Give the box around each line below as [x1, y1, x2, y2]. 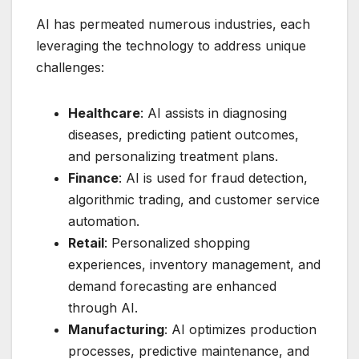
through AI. [68, 299, 138, 316]
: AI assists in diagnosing [140, 104, 287, 121]
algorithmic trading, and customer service [68, 191, 320, 208]
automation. [68, 212, 139, 229]
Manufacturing [68, 321, 164, 337]
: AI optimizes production [164, 321, 317, 337]
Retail [68, 234, 104, 251]
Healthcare [68, 104, 140, 121]
